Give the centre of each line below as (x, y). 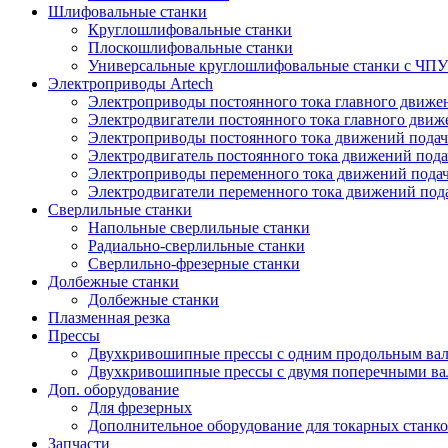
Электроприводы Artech (130, 83)
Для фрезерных (140, 407)
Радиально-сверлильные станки (196, 245)
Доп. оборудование (113, 389)
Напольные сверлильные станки (199, 227)
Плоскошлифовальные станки (190, 47)
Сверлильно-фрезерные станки (194, 263)
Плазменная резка (109, 317)
